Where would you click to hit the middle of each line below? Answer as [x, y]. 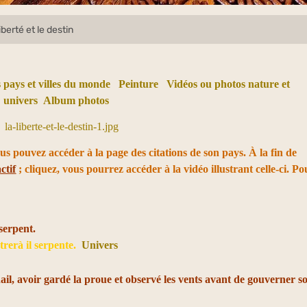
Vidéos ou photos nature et [228, 84]
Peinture [138, 84]
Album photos [76, 100]
